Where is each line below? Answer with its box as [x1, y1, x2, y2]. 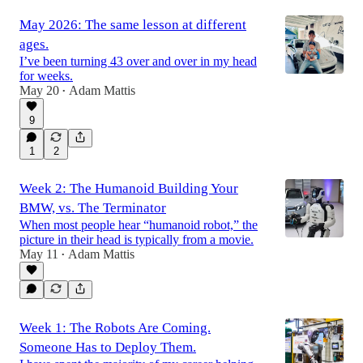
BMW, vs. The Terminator [19, 199, 166, 216]
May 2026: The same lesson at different [19, 16, 246, 32]
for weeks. [19, 68, 73, 83]
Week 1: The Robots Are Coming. [19, 319, 211, 335]
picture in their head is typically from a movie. [19, 232, 254, 246]
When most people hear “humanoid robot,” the [19, 217, 258, 232]
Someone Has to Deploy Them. [19, 339, 196, 355]
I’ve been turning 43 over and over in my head [19, 53, 257, 68]
